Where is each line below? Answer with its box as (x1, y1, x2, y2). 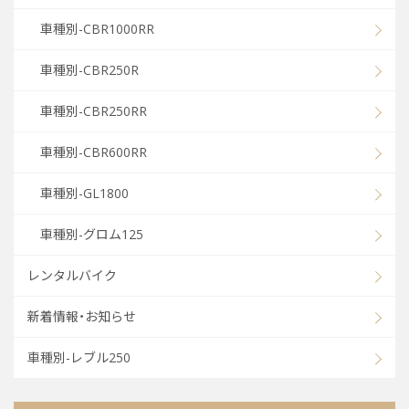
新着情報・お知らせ (27, 308, 136, 325)
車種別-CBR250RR (40, 102, 147, 120)
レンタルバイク (27, 267, 117, 284)
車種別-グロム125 (40, 225, 143, 243)
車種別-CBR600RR (40, 143, 147, 161)
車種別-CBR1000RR (40, 20, 154, 37)
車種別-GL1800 (40, 184, 129, 202)
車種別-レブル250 (27, 349, 131, 366)
